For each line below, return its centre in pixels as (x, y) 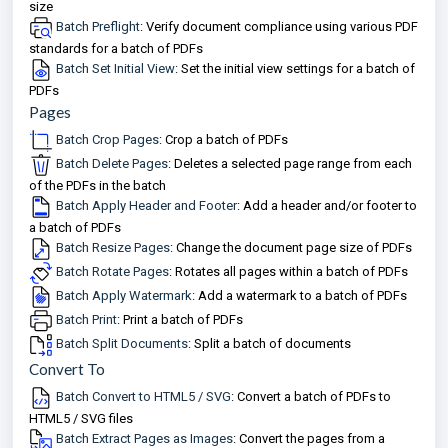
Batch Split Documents (122, 344)
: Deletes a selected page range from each (290, 164)
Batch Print (86, 320)
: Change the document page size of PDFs (291, 248)
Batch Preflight (98, 27)
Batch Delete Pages (112, 164)
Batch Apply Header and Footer (146, 206)
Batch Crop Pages (107, 140)
